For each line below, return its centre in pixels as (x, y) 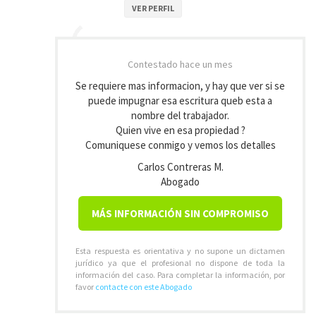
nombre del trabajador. (180, 115)
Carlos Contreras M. (180, 167)
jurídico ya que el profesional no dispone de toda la (180, 263)
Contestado (154, 64)
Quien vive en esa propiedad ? (180, 130)
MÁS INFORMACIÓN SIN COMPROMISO (180, 213)
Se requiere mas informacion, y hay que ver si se (180, 86)
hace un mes (206, 64)
